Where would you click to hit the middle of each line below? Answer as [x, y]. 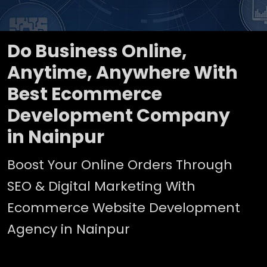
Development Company [119, 116]
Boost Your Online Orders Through [120, 165]
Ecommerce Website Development [124, 208]
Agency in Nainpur [69, 229]
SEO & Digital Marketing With [101, 186]
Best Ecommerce [85, 94]
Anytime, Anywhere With [122, 73]
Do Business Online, [97, 51]
